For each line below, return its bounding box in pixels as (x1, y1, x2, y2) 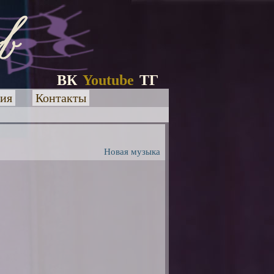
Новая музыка (104, 147, 160, 157)
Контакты (35, 91, 86, 105)
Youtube (83, 72, 134, 88)
